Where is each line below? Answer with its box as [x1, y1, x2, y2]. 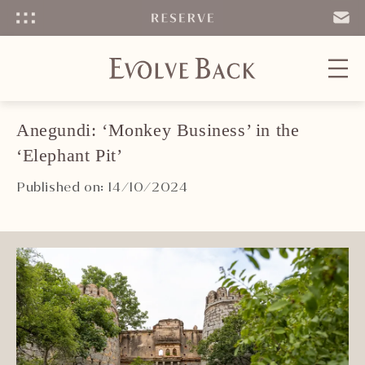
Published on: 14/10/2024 [16, 178, 188, 196]
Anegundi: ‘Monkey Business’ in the [16, 120, 300, 140]
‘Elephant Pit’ [16, 145, 123, 165]
